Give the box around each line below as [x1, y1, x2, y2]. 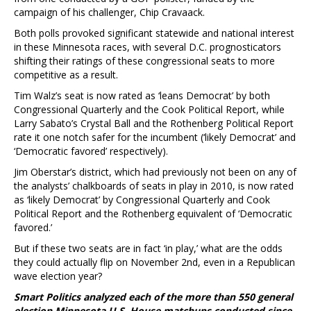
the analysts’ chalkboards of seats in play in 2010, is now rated [14, 178, 294, 192]
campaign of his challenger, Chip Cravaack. [14, 5, 205, 19]
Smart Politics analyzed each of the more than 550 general [14, 289, 293, 303]
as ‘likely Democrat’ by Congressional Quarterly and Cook [14, 192, 270, 206]
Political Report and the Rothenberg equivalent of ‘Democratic [14, 206, 292, 220]
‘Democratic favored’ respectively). [14, 144, 168, 158]
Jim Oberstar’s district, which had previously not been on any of [14, 165, 296, 178]
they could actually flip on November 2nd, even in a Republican [14, 255, 295, 269]
